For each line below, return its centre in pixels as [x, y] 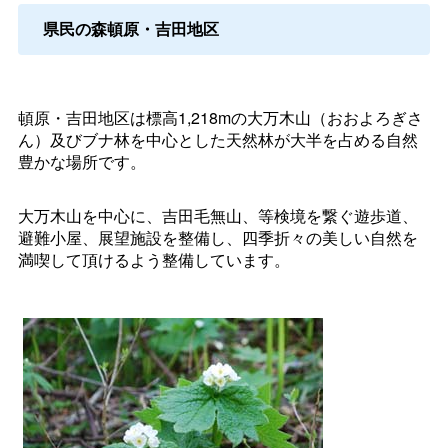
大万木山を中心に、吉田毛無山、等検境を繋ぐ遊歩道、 [217, 216]
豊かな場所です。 [81, 162]
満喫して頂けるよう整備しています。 [153, 260]
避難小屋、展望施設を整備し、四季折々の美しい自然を [217, 238]
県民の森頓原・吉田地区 [130, 29]
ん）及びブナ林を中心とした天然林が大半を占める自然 [217, 140]
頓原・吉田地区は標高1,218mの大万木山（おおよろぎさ [220, 118]
